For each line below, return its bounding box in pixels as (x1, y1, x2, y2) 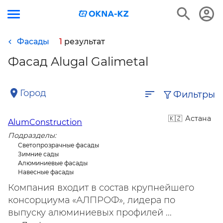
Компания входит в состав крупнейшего (8, 182, 194, 193)
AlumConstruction (8, 117, 82, 127)
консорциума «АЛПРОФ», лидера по (8, 195, 175, 206)
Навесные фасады (18, 168, 74, 176)
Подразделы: (8, 131, 56, 140)
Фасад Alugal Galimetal (8, 54, 148, 69)
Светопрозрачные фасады (18, 141, 99, 149)
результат (64, 37, 105, 46)
